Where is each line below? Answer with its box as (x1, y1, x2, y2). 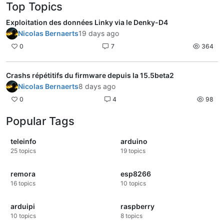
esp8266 (120, 169, 151, 178)
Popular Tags (6, 114, 74, 128)
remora (10, 169, 35, 178)
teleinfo (10, 137, 36, 146)
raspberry (120, 202, 154, 211)
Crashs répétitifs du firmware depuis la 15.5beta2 (6, 70, 174, 79)
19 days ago (78, 28, 119, 37)
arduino (120, 137, 147, 146)
